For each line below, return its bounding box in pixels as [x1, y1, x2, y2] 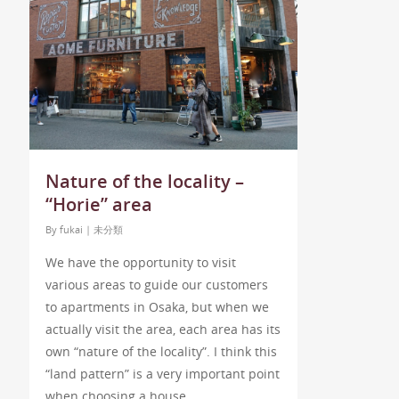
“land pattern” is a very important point [45, 365, 280, 383]
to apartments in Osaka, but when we [45, 298, 269, 316]
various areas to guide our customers [45, 276, 268, 294]
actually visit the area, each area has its [45, 321, 281, 338]
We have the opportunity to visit [45, 254, 236, 272]
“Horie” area [45, 192, 152, 217]
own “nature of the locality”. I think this [45, 343, 277, 361]
